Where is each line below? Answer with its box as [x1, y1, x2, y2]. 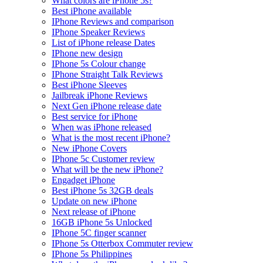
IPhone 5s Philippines [52, 248, 132, 259]
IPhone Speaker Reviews [52, 26, 145, 37]
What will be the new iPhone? [52, 164, 163, 174]
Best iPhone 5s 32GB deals [52, 185, 153, 195]
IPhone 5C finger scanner [52, 227, 146, 238]
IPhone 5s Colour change [52, 58, 146, 69]
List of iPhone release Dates [52, 37, 155, 48]
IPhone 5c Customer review [52, 153, 155, 164]
